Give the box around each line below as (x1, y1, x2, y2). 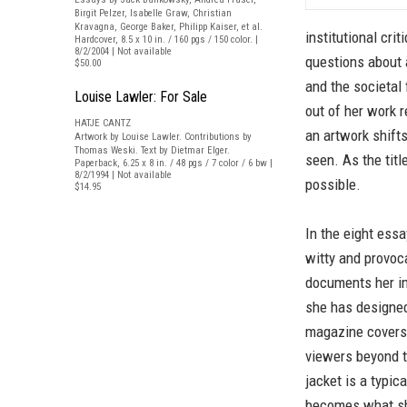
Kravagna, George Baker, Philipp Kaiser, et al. (74, 21, 263, 33)
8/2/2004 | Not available (74, 45, 172, 57)
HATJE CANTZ (74, 117, 131, 129)
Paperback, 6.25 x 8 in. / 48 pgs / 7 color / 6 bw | (74, 157, 273, 169)
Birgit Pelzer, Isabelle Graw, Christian (74, 7, 232, 19)
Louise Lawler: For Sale (74, 88, 207, 105)
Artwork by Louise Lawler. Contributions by (74, 131, 252, 143)
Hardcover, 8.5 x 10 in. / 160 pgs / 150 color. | (74, 34, 258, 45)
